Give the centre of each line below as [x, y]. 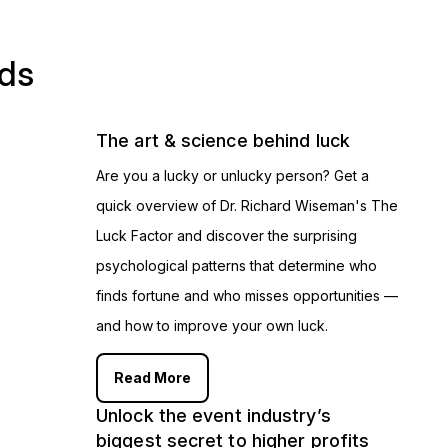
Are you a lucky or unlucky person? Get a [232, 176]
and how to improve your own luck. [212, 326]
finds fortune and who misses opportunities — [247, 296]
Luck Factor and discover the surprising [226, 236]
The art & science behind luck [223, 141]
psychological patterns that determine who [236, 266]
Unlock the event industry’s [213, 416]
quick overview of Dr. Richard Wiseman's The [247, 206]
